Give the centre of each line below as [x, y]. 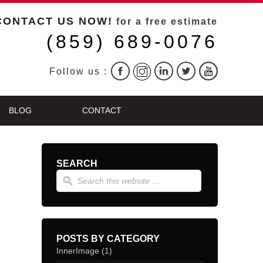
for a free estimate [165, 21]
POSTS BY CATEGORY [108, 239]
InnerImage [78, 251]
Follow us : [80, 71]
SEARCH [77, 163]
